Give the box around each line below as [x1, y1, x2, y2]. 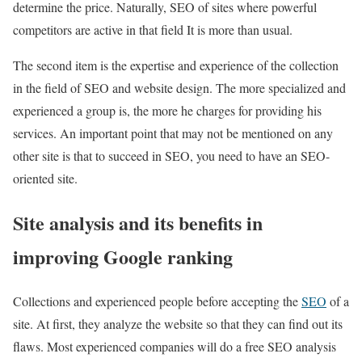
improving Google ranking [13, 242, 233, 271]
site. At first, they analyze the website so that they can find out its [13, 314, 343, 332]
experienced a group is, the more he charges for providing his [13, 102, 322, 120]
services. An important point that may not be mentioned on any [13, 124, 333, 142]
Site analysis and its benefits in [13, 208, 263, 238]
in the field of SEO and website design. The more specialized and [13, 79, 346, 97]
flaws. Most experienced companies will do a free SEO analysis [13, 337, 336, 355]
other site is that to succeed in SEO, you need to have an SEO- [13, 147, 330, 165]
